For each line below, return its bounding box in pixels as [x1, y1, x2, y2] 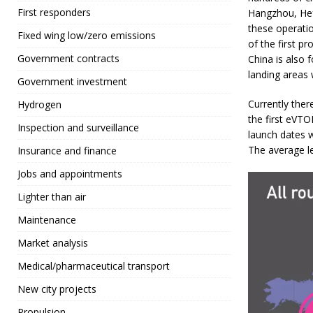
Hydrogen [17, 98, 61, 112]
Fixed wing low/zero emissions [17, 29, 156, 43]
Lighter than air [17, 190, 86, 204]
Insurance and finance [17, 144, 117, 158]
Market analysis [17, 236, 88, 250]
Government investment [17, 75, 127, 89]
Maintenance [17, 213, 76, 227]
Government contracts [17, 52, 119, 66]
